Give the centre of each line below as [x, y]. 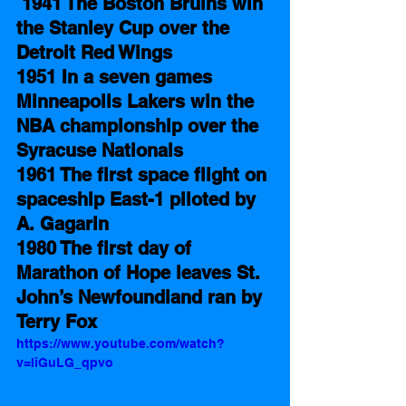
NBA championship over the [140, 126]
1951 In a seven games [117, 77]
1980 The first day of [106, 248]
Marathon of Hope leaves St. [141, 272]
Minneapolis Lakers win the [138, 101]
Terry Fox [57, 321]
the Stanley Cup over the [126, 28]
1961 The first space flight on [144, 174]
